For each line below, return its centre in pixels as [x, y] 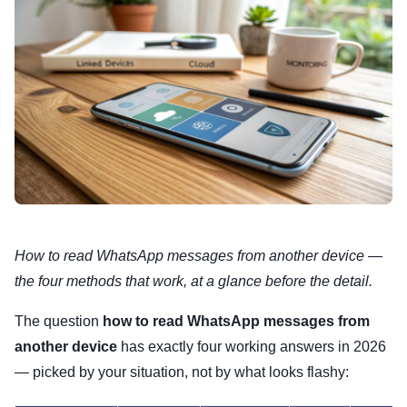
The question [59, 322]
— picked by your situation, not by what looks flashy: [182, 372]
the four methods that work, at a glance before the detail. [194, 282]
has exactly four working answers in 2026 [252, 347]
